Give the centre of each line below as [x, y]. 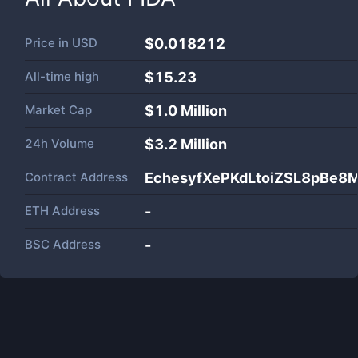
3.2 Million [191, 144]
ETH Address [62, 211]
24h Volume [60, 143]
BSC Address [63, 244]
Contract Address [76, 177]
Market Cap [58, 110]
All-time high [62, 76]
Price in [48, 43]
